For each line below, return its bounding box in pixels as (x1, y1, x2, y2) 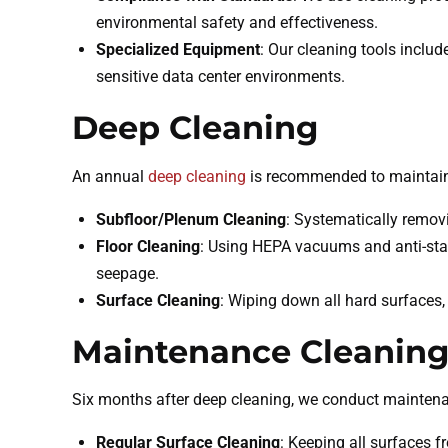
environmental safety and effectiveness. (96, 12, 378, 32)
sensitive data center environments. (96, 66, 345, 86)
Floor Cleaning (96, 236, 200, 256)
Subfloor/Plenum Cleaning (96, 209, 286, 229)
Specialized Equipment (96, 39, 260, 59)
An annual (72, 166, 148, 186)
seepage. (96, 263, 159, 283)
